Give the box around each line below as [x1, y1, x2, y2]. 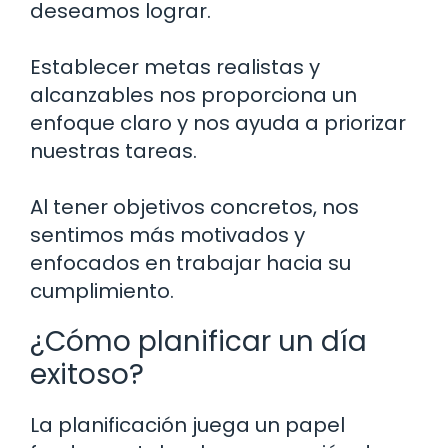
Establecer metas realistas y [30, 53, 320, 82]
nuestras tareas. [30, 137, 197, 166]
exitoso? [30, 355, 144, 395]
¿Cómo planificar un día [30, 322, 367, 362]
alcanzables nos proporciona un [30, 81, 357, 110]
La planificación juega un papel [30, 411, 345, 440]
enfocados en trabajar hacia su [30, 249, 351, 278]
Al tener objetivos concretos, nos [30, 193, 359, 222]
